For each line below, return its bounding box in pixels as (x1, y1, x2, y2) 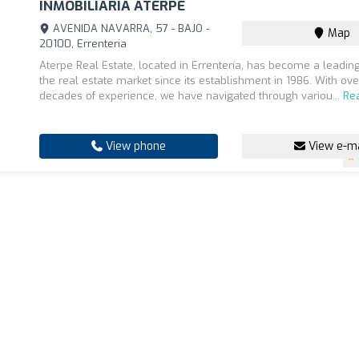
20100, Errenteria (39, 37, 127, 50)
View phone (103, 139, 167, 154)
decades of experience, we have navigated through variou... (39, 89, 344, 103)
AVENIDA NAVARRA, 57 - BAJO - (50, 22, 210, 35)
